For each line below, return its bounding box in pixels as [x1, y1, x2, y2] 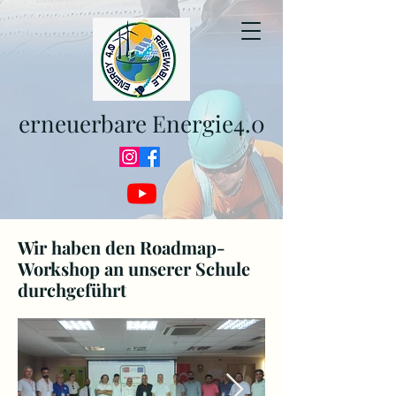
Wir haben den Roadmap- [18, 235, 225, 259]
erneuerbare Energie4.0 [18, 108, 265, 139]
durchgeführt [18, 278, 126, 301]
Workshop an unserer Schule [18, 256, 250, 280]
